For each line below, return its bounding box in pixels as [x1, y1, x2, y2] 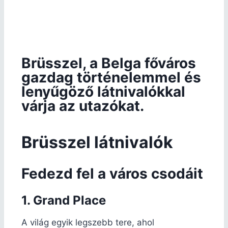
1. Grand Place [21, 192, 106, 208]
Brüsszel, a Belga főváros [21, 54, 196, 72]
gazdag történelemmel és [21, 68, 201, 86]
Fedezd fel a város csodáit [21, 164, 203, 182]
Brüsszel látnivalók [21, 132, 173, 152]
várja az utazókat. [21, 97, 144, 115]
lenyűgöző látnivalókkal [21, 82, 185, 100]
